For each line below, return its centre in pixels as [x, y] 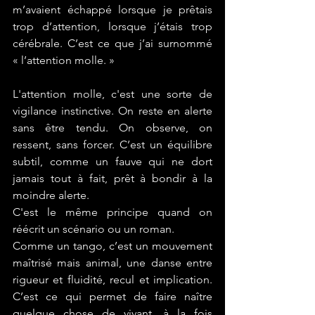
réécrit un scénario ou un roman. [95, 229]
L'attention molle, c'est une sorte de [112, 94]
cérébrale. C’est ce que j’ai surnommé [112, 43]
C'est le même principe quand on [112, 212]
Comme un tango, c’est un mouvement [112, 246]
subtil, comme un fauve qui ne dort [112, 161]
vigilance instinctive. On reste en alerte [112, 111]
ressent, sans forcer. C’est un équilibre [112, 144]
